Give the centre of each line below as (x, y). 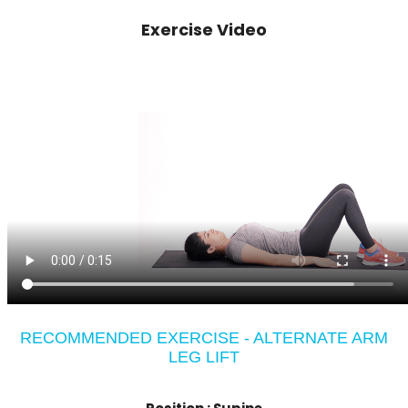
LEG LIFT (204, 357)
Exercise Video (204, 30)
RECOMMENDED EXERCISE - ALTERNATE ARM (204, 337)
